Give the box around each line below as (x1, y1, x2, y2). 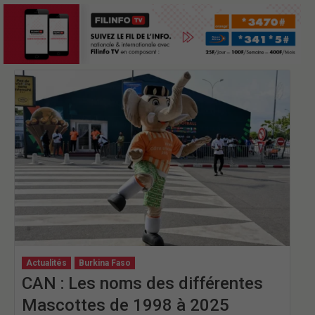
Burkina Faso (79, 257, 131, 268)
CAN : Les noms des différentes (22, 273, 263, 293)
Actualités (26, 257, 67, 268)
